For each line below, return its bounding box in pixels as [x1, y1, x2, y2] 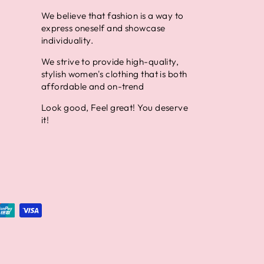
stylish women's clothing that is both [41, 68, 187, 80]
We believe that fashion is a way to [41, 10, 184, 22]
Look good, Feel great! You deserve [41, 102, 189, 114]
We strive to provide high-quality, [41, 56, 179, 68]
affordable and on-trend [41, 81, 144, 93]
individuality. [41, 35, 94, 47]
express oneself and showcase [41, 22, 166, 34]
